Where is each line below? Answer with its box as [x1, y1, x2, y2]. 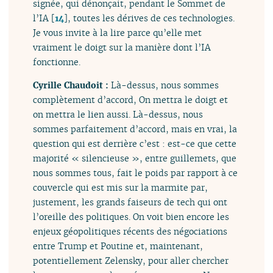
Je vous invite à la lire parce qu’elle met [33, 26, 202, 38]
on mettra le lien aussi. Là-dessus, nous [33, 108, 204, 121]
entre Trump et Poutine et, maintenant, [33, 240, 204, 252]
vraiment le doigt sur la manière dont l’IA [33, 41, 211, 53]
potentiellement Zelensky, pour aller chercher [33, 255, 229, 267]
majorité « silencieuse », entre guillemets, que [33, 152, 237, 165]
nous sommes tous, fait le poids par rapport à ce [33, 167, 238, 179]
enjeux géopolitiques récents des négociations [33, 225, 228, 238]
